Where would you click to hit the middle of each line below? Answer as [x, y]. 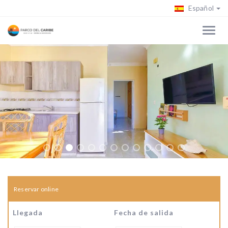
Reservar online [36, 189]
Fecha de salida [144, 212]
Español [200, 8]
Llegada [28, 212]
